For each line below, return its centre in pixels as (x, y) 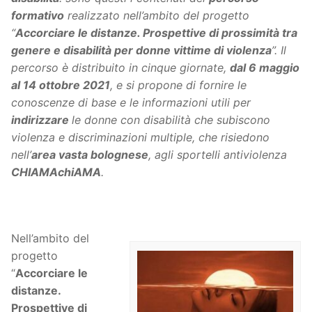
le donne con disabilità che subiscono (171, 120)
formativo (38, 16)
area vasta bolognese (90, 155)
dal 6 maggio (265, 68)
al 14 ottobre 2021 (61, 85)
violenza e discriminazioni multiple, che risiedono (140, 138)
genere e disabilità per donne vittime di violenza (141, 50)
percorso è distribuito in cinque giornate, (120, 68)
